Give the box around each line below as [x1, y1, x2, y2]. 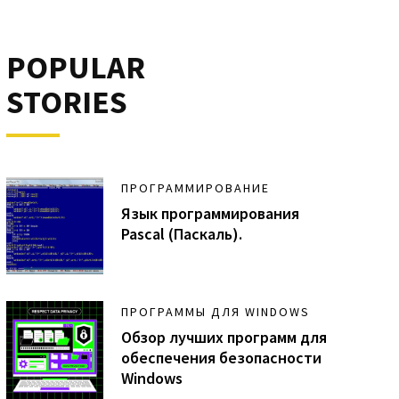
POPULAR [5, 46, 145, 87]
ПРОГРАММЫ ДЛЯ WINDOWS [121, 304, 311, 321]
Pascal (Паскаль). [121, 223, 243, 244]
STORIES [5, 81, 127, 122]
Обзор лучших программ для [121, 327, 328, 348]
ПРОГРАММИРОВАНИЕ [121, 179, 271, 196]
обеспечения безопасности [121, 347, 322, 369]
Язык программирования [121, 202, 300, 224]
